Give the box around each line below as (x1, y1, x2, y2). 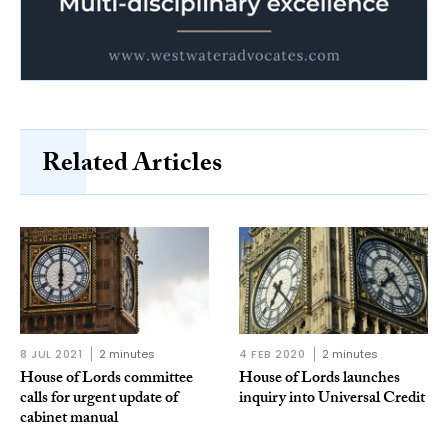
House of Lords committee (20, 365, 193, 393)
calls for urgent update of (20, 385, 178, 413)
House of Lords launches (239, 365, 400, 393)
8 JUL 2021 (20, 345, 83, 362)
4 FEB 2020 (239, 345, 306, 362)
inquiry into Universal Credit (239, 385, 425, 413)
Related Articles (42, 144, 222, 188)
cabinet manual (20, 405, 118, 433)
